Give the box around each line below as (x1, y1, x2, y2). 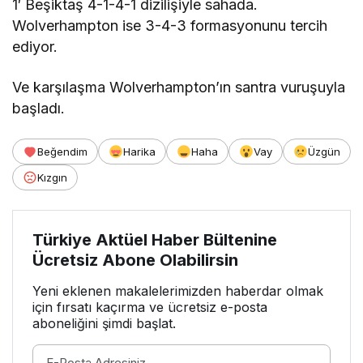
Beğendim (37, 144, 88, 158)
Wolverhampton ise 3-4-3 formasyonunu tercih (12, 16, 328, 34)
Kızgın (37, 170, 67, 184)
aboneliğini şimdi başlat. (32, 314, 176, 331)
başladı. (12, 99, 65, 117)
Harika (123, 144, 156, 158)
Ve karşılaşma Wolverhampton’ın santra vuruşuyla (12, 78, 346, 96)
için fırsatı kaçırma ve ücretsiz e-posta (32, 298, 267, 315)
